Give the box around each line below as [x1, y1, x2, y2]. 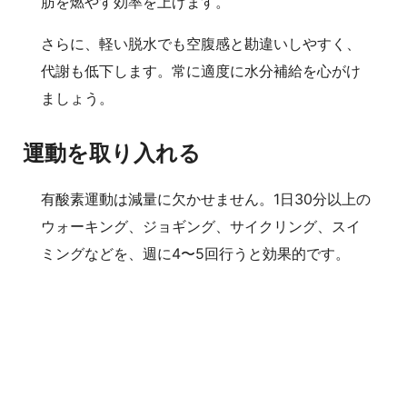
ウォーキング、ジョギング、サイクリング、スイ [41, 217, 361, 236]
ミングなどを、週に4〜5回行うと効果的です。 [41, 244, 350, 263]
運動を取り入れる [23, 140, 201, 167]
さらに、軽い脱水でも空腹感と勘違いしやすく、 [41, 35, 361, 54]
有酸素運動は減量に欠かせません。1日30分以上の [41, 190, 371, 209]
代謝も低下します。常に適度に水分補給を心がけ [41, 62, 361, 81]
